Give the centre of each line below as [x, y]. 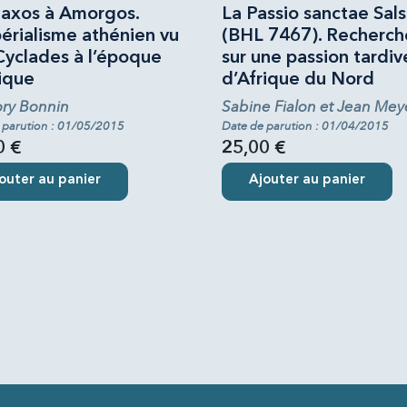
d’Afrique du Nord [298, 79]
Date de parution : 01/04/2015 [305, 126]
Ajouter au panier [307, 180]
